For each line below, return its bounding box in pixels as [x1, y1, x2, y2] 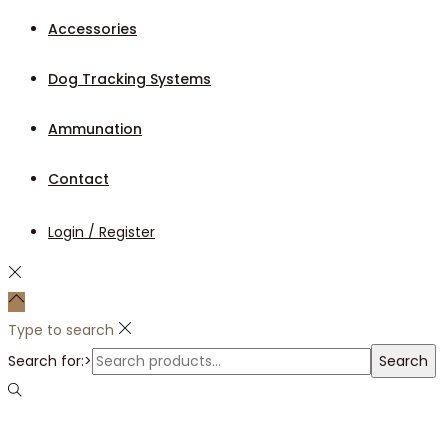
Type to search [8, 320, 114, 341]
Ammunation [48, 119, 142, 140]
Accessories [48, 19, 137, 40]
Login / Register [48, 222, 155, 243]
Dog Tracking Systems [48, 69, 211, 90]
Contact [48, 169, 109, 190]
